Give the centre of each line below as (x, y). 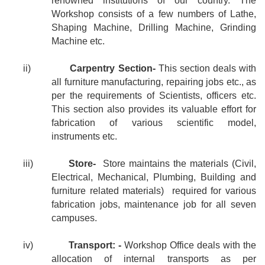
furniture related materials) (110, 191)
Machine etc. (78, 41)
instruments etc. (84, 137)
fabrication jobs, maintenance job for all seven (154, 205)
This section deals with (206, 69)
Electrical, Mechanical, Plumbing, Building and (154, 177)
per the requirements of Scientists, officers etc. (154, 96)
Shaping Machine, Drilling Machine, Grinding (154, 28)
